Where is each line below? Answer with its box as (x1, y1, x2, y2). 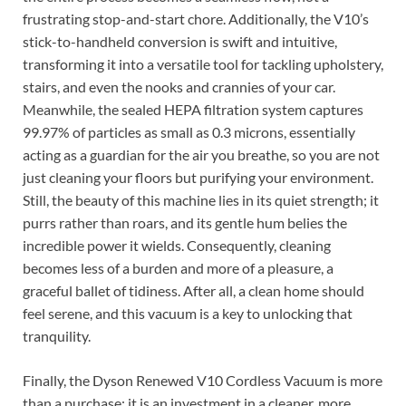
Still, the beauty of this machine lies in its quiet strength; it (23, 190, 379, 208)
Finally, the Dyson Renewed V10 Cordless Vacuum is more (23, 371, 382, 389)
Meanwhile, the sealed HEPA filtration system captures (23, 100, 363, 118)
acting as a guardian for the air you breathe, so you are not (23, 145, 380, 163)
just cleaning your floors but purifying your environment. (23, 168, 373, 186)
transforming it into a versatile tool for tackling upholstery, (23, 54, 383, 72)
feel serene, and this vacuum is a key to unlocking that (23, 304, 353, 322)
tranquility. (23, 326, 91, 344)
